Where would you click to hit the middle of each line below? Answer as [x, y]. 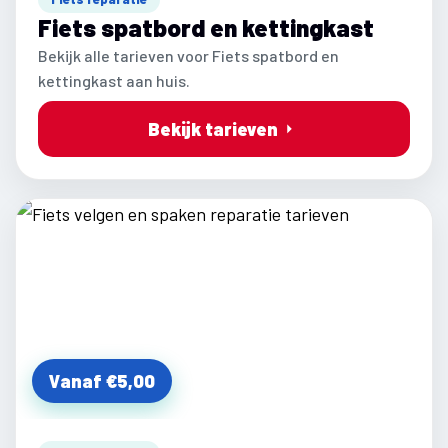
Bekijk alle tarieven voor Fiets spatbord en [188, 55]
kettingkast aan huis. [114, 80]
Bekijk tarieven [213, 129]
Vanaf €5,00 [102, 381]
